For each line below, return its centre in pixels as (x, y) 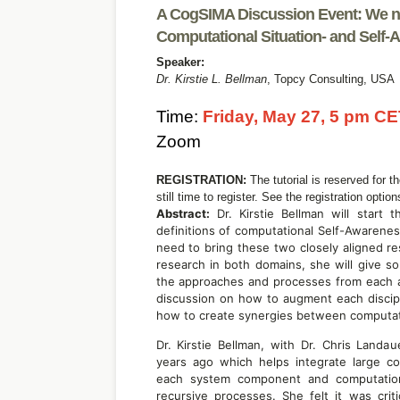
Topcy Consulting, (322, 79)
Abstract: (183, 214)
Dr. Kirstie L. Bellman (211, 79)
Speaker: (180, 62)
